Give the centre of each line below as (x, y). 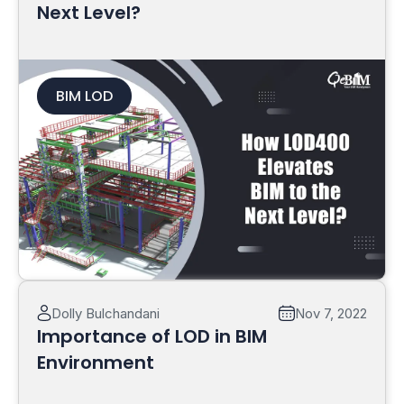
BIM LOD (84, 96)
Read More (206, 300)
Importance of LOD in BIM (152, 336)
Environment (96, 362)
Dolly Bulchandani (106, 313)
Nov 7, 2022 (331, 313)
